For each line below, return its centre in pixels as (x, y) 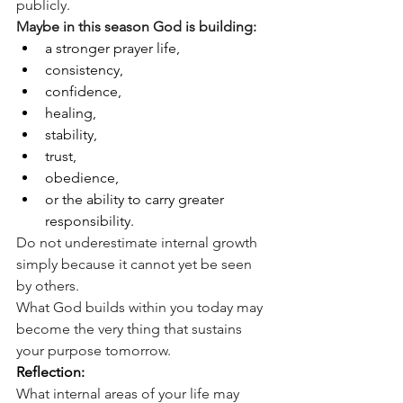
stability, (71, 134)
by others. (48, 285)
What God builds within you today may (141, 307)
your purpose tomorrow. (94, 350)
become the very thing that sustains (131, 328)
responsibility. (90, 220)
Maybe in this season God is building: (136, 26)
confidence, (83, 91)
